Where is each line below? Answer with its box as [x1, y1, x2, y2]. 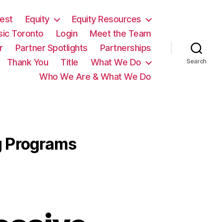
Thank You [6, 57, 49, 67]
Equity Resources [71, 14, 141, 24]
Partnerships [100, 43, 151, 53]
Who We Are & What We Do [39, 71, 151, 82]
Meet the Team [90, 28, 151, 39]
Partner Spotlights [15, 43, 88, 53]
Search [186, 57, 207, 65]
